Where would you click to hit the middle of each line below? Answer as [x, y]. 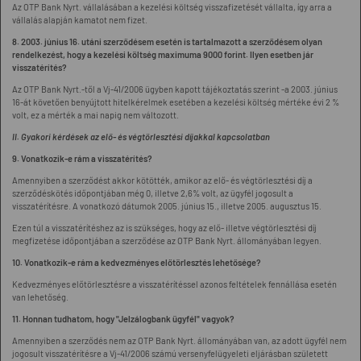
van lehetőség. [40, 297]
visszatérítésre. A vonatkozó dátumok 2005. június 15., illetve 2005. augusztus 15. [167, 206]
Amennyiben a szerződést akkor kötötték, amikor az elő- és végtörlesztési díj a [162, 180]
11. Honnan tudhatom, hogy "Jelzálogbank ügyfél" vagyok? [123, 319]
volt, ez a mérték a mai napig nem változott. [95, 115]
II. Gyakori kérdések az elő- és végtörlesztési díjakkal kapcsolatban [141, 137]
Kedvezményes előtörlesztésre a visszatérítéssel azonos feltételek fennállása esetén [174, 284]
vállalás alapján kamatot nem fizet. [80, 20]
